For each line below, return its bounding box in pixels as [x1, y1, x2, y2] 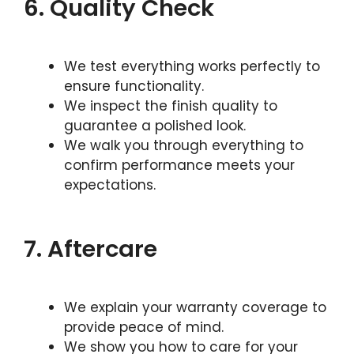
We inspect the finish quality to [64, 96, 277, 115]
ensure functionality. [64, 77, 204, 96]
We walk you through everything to [64, 136, 303, 155]
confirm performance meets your [64, 156, 295, 175]
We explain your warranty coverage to [64, 297, 326, 317]
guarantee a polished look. [64, 116, 246, 135]
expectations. [64, 175, 156, 194]
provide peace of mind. [64, 317, 224, 337]
